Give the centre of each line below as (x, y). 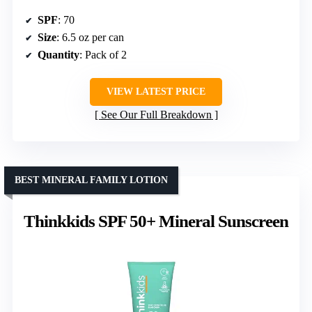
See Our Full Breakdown (156, 115)
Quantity (58, 55)
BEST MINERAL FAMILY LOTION (91, 180)
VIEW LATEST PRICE (156, 92)
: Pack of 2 (103, 55)
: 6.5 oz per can (90, 38)
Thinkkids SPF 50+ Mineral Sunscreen (156, 221)
